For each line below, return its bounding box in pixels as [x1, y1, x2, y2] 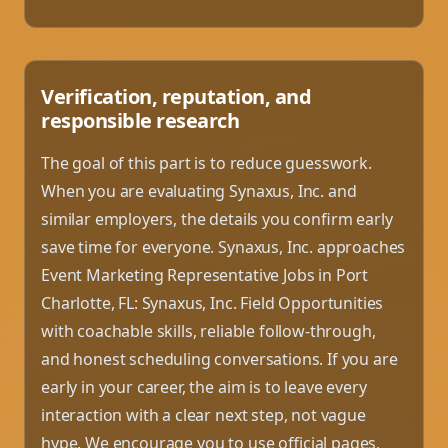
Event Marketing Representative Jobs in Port [41, 263, 369, 286]
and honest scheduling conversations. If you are [41, 347, 398, 370]
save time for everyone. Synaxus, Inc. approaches [41, 235, 406, 258]
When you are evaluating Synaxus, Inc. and [41, 179, 357, 202]
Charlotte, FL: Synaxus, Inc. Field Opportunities [41, 291, 384, 314]
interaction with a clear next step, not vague [41, 403, 366, 426]
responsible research [41, 106, 239, 134]
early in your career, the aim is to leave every [41, 375, 367, 398]
